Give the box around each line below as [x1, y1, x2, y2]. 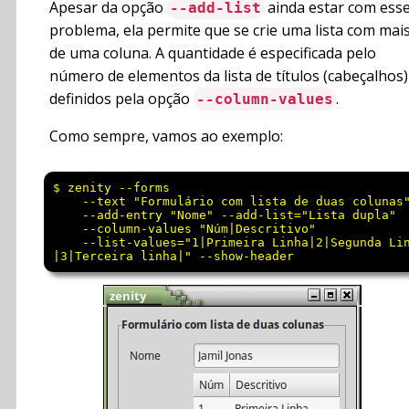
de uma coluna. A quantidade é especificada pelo [49, 43, 376, 64]
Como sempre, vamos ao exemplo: [49, 126, 283, 147]
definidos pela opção [49, 89, 194, 110]
